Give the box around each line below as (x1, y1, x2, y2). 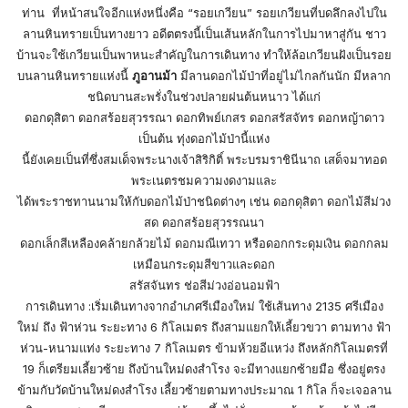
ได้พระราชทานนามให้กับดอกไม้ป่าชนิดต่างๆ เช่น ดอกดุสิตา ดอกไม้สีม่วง (17, 193, 391, 209)
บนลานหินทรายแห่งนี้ (17, 67, 132, 83)
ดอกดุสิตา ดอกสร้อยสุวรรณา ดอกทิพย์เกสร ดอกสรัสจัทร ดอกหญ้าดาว (24, 109, 384, 125)
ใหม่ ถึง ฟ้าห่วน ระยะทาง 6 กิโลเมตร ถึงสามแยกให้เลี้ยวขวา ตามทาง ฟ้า (17, 319, 391, 334)
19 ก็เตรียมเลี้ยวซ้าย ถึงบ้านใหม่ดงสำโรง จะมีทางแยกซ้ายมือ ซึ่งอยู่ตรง (23, 361, 385, 376)
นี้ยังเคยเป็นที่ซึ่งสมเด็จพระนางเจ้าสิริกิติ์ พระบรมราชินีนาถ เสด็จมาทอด (21, 151, 387, 167)
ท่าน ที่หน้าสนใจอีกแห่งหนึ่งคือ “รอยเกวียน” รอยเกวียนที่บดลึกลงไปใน (21, 5, 387, 20)
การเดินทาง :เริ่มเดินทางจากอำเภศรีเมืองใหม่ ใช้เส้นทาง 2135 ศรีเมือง (25, 298, 383, 313)
